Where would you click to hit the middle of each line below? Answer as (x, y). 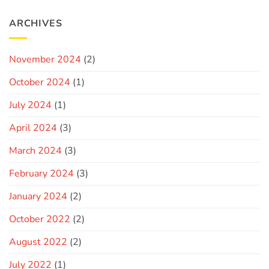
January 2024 (38, 197)
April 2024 (33, 128)
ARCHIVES (36, 23)
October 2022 (40, 219)
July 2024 (30, 105)
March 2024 (35, 151)
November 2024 (45, 60)
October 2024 (40, 83)
